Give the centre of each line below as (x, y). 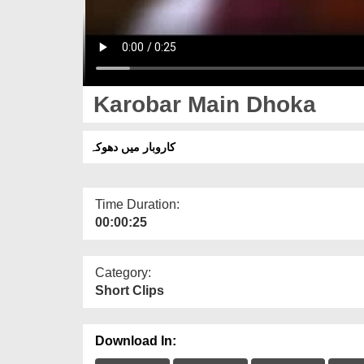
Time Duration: (137, 204)
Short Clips (130, 290)
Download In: (136, 340)
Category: (123, 272)
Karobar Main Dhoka (201, 104)
